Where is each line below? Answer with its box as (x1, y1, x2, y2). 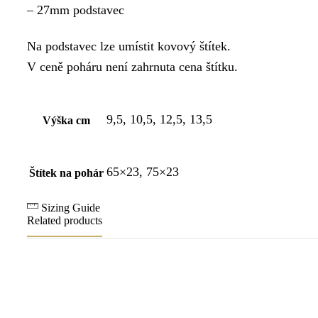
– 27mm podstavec (27, 2, 124, 17)
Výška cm (43, 114, 90, 127)
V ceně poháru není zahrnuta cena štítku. (27, 60, 238, 75)
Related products (27, 214, 102, 227)
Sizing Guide (41, 202, 100, 214)
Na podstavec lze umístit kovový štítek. (27, 39, 231, 54)
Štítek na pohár (29, 167, 104, 180)
